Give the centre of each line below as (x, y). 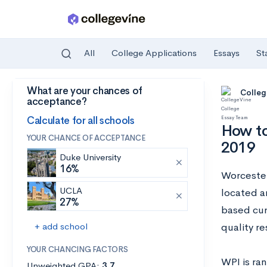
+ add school (61, 226)
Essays (226, 53)
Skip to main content (55, 93)
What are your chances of (85, 91)
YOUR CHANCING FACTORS (77, 249)
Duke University (90, 157)
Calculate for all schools (81, 120)
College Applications (154, 53)
